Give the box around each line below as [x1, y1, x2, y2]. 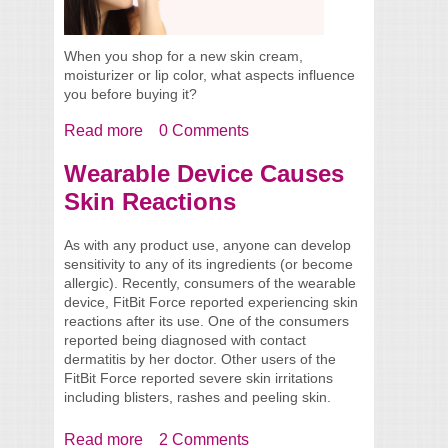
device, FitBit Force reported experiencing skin [64, 294, 358, 311]
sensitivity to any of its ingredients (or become [64, 256, 353, 273]
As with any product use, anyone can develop [64, 237, 351, 254]
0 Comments [159, 122, 249, 140]
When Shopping [143, 140, 258, 158]
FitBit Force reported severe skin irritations [64, 370, 333, 387]
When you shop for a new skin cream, [64, 48, 303, 65]
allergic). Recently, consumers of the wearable [64, 275, 356, 292]
